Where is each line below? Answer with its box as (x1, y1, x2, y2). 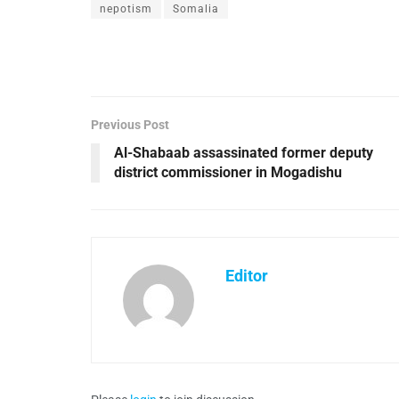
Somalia (173, 2, 219, 15)
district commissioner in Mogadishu (114, 163, 342, 181)
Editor (225, 265, 268, 285)
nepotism (100, 2, 152, 15)
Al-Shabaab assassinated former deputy (114, 143, 373, 161)
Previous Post (91, 117, 169, 132)
